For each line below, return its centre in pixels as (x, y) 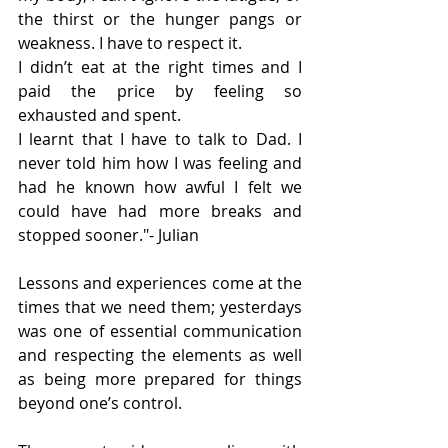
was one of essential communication (160, 331)
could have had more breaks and (160, 211)
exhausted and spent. (99, 115)
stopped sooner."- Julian (108, 235)
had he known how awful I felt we (160, 187)
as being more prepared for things (160, 379)
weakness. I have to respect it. (130, 43)
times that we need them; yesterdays (160, 307)
